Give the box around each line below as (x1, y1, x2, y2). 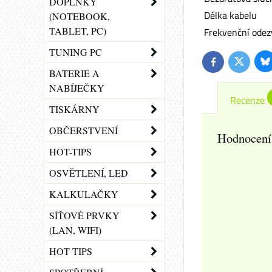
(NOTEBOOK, (49, 10, 110, 22)
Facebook (212, 58, 245, 71)
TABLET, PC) (49, 24, 106, 37)
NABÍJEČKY (49, 81, 104, 94)
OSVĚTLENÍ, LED (49, 166, 128, 179)
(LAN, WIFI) (49, 223, 101, 236)
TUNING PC (49, 46, 102, 58)
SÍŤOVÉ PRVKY (49, 209, 120, 222)
